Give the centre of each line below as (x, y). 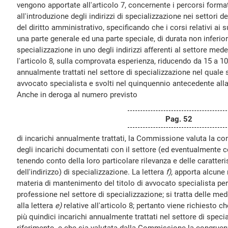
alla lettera (36, 206)
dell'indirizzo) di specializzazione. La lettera (91, 172)
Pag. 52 (179, 119)
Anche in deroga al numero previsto (77, 95)
